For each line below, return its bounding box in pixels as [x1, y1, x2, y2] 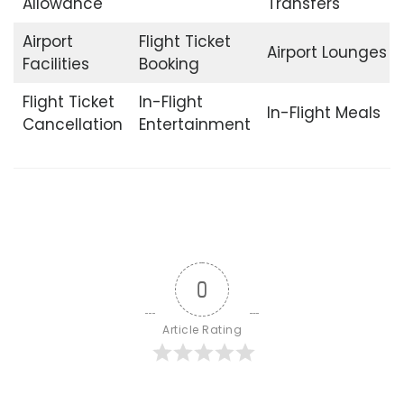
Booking [138, 53, 199, 76]
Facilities [22, 53, 89, 76]
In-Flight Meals [266, 102, 381, 124]
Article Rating [162, 321, 242, 337]
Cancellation [22, 114, 123, 136]
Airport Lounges [266, 41, 387, 64]
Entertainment [138, 114, 251, 136]
